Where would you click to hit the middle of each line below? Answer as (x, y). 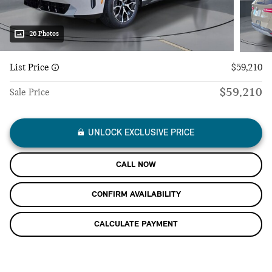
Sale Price (30, 93)
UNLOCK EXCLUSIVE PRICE (141, 134)
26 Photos (44, 34)
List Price (31, 68)
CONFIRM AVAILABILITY (136, 195)
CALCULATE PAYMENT (136, 225)
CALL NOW (136, 165)
